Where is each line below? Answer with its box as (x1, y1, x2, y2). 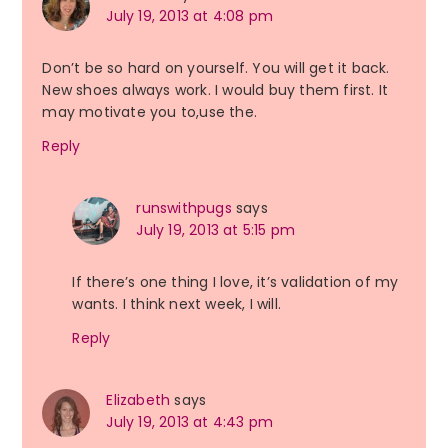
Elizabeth (106, 390, 171, 411)
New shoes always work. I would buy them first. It (42, 80, 389, 101)
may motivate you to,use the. (42, 102, 257, 123)
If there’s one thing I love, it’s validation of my (72, 272, 399, 293)
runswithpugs (136, 198, 232, 219)
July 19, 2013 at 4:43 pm (106, 412, 274, 433)
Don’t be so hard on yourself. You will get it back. (42, 58, 390, 79)
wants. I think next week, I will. (72, 294, 281, 315)
